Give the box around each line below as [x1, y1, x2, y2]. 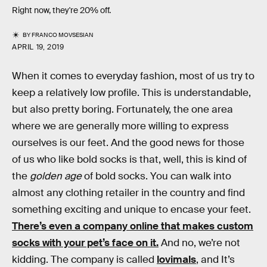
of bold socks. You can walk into [82, 170, 231, 182]
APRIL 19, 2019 [12, 42, 64, 52]
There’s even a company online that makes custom [12, 220, 253, 232]
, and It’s [196, 253, 235, 266]
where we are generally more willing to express [12, 120, 229, 132]
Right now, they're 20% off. [12, 5, 111, 15]
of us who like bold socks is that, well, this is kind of [12, 153, 247, 166]
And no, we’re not [159, 237, 240, 249]
